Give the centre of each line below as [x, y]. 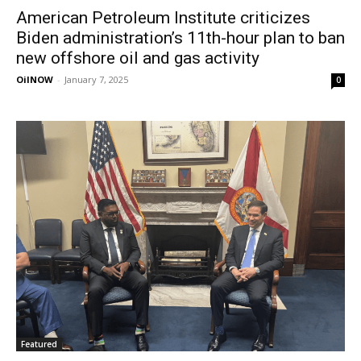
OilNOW [35, 79]
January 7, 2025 [96, 79]
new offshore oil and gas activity [138, 58]
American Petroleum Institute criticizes [163, 17]
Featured [39, 344]
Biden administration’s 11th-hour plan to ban [180, 37]
